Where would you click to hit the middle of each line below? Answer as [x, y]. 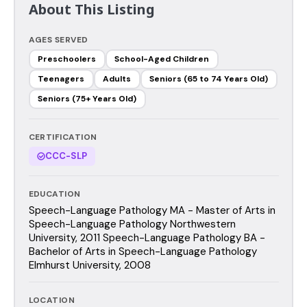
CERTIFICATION [63, 137]
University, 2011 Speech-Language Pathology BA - [147, 237]
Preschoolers [67, 59]
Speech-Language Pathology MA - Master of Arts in [152, 210]
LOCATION [52, 300]
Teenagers [61, 79]
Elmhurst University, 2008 [89, 265]
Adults [117, 79]
